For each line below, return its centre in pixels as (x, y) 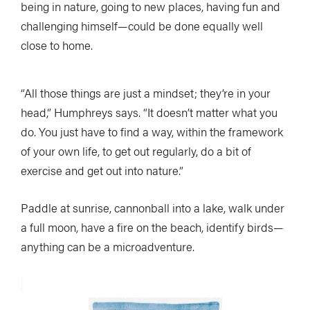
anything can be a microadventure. (108, 246)
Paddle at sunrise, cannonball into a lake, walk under (153, 207)
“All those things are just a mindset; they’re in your (146, 92)
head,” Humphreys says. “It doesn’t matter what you (149, 112)
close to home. (57, 45)
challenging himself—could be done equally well (142, 25)
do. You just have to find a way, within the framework (152, 131)
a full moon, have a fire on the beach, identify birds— (152, 227)
